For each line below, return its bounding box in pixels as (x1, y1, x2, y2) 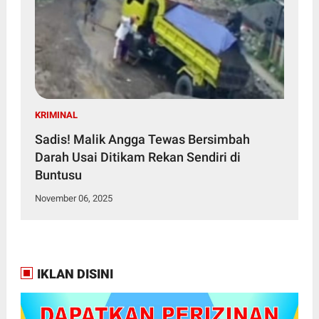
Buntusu (34, 167, 82, 183)
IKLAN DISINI (33, 266, 113, 282)
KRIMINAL (34, 110, 78, 121)
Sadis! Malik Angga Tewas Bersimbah (34, 132, 250, 147)
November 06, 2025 (34, 193, 113, 204)
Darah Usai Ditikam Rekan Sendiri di (34, 150, 241, 165)
